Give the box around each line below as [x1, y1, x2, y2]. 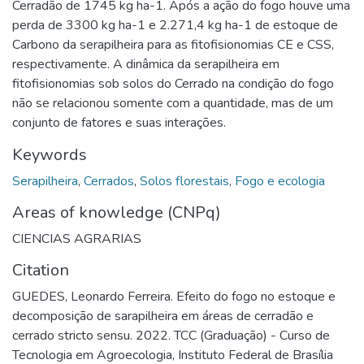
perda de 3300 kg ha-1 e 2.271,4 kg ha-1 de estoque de [12, 15, 338, 34]
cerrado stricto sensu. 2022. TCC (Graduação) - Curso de [12, 326, 330, 344]
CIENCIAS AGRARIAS [12, 229, 141, 248]
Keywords [12, 143, 87, 166]
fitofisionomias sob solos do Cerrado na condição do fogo [12, 74, 334, 93]
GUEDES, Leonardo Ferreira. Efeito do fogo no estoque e [12, 287, 336, 305]
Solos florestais [140, 171, 229, 190]
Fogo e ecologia [235, 171, 325, 190]
